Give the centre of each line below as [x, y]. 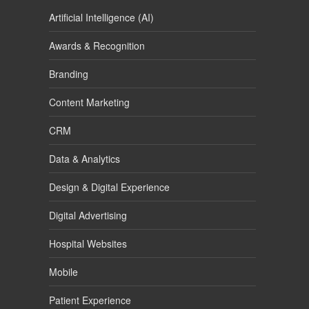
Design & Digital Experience [109, 187]
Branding [68, 74]
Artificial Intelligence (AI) [101, 18]
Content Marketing [89, 102]
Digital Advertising [88, 216]
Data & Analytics [84, 159]
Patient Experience [90, 300]
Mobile [63, 272]
